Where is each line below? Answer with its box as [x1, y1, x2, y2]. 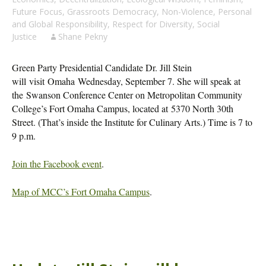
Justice [12, 31, 37, 42]
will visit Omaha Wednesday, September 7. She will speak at [12, 75, 240, 87]
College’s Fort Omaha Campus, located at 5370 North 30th [12, 102, 233, 115]
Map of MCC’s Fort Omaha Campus [12, 185, 150, 198]
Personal [218, 6, 252, 17]
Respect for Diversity [112, 18, 192, 30]
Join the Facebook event [12, 157, 102, 170]
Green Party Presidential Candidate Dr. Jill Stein [12, 61, 192, 74]
